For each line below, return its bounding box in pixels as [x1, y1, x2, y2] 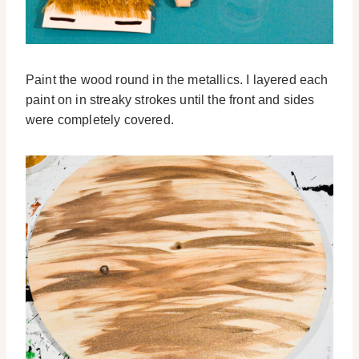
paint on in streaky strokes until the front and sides [26, 92, 315, 107]
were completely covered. [26, 112, 174, 127]
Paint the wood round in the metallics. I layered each [26, 72, 329, 87]
